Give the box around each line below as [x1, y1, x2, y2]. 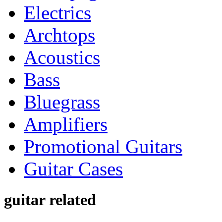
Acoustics [24, 46, 100, 68]
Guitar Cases [24, 158, 123, 179]
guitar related [4, 190, 96, 209]
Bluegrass [24, 91, 100, 112]
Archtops [24, 24, 95, 46]
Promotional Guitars [24, 135, 182, 157]
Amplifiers [24, 113, 108, 135]
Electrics [24, 1, 91, 23]
